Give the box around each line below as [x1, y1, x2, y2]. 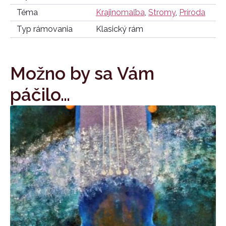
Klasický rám [96, 24, 143, 34]
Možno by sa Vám [10, 63, 154, 84]
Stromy [148, 8, 176, 18]
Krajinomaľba [96, 8, 145, 18]
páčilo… [10, 84, 70, 105]
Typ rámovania [16, 24, 73, 34]
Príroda [179, 8, 205, 18]
